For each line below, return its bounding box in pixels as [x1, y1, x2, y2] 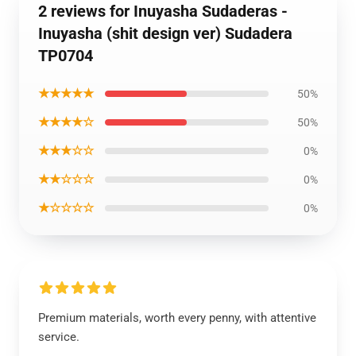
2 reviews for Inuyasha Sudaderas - [38, 2, 288, 21]
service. [38, 330, 79, 344]
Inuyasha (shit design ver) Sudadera [38, 24, 292, 43]
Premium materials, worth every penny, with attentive [38, 311, 316, 325]
